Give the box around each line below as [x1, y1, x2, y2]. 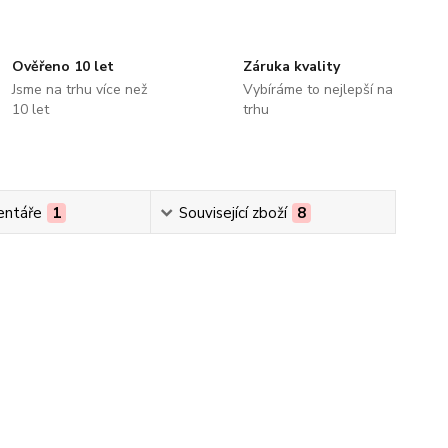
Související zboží [178, 203, 287, 223]
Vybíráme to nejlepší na [242, 80, 393, 99]
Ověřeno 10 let [12, 57, 115, 76]
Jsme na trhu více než [12, 80, 148, 99]
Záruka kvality [242, 57, 340, 76]
